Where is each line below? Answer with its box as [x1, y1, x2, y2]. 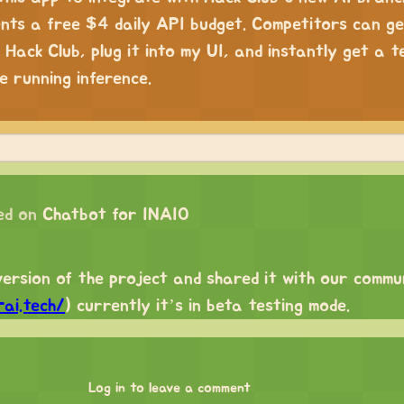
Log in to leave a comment [88, 381, 251, 395]
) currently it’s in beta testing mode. [65, 297, 350, 315]
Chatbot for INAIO [42, 206, 189, 224]
